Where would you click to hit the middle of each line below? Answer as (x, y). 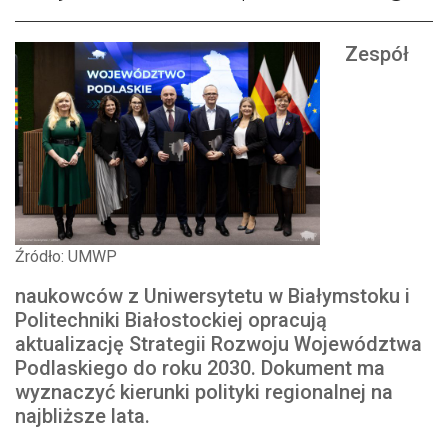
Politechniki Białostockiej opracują (171, 320)
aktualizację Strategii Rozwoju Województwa (218, 344)
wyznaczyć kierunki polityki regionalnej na (204, 392)
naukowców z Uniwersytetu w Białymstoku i (212, 296)
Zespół (377, 54)
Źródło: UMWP (66, 257)
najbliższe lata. (82, 416)
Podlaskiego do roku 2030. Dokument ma (200, 368)
